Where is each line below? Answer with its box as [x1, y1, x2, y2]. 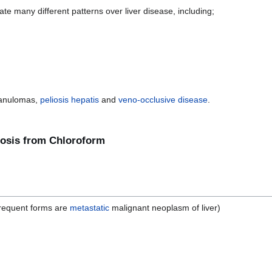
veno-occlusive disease [118, 94, 208, 104]
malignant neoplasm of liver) [109, 202, 220, 212]
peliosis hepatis [40, 94, 100, 104]
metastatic [70, 202, 109, 212]
